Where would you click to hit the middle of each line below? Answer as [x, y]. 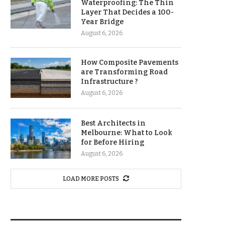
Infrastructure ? [109, 82]
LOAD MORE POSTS [91, 179]
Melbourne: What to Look [127, 133]
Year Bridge [102, 22]
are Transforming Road [124, 72]
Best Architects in [113, 123]
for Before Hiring [113, 142]
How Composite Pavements [130, 63]
